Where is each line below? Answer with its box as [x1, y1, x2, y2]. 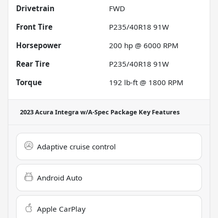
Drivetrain [16, 3, 54, 14]
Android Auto [37, 173, 82, 183]
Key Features [137, 108, 180, 117]
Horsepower [16, 40, 61, 51]
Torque [16, 77, 42, 88]
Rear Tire [16, 59, 50, 69]
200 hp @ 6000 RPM [109, 40, 179, 51]
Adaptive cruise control [37, 142, 116, 152]
